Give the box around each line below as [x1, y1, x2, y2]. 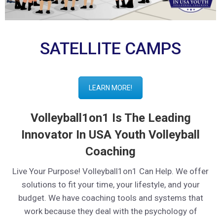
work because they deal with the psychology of [24, 206, 197, 217]
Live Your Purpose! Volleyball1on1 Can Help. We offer [12, 166, 209, 177]
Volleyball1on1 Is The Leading [30, 111, 191, 125]
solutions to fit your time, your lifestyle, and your [21, 180, 200, 190]
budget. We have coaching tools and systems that [18, 193, 203, 203]
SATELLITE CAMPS [40, 38, 181, 58]
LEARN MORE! [89, 83, 132, 92]
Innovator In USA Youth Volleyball [21, 128, 200, 142]
